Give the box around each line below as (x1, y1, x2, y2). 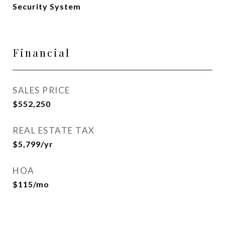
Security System (13, 2, 81, 11)
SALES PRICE (13, 85, 70, 95)
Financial (13, 45, 70, 59)
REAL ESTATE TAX (13, 125, 95, 136)
